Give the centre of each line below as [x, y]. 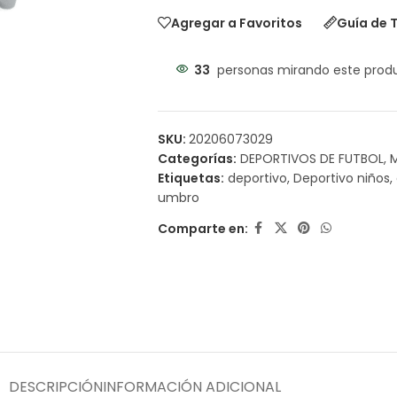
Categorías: [197, 159]
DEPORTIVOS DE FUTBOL [311, 159]
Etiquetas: [191, 178]
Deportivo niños [341, 178]
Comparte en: [202, 228]
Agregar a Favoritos [236, 23]
